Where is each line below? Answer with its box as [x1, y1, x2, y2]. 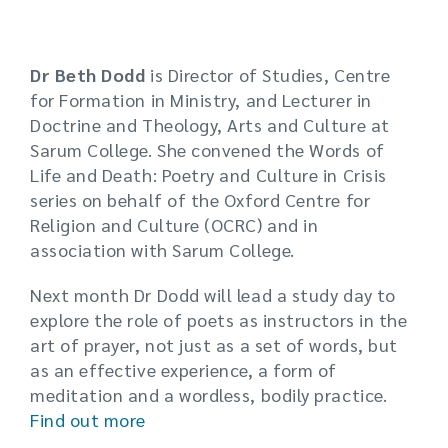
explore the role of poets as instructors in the [30, 308, 408, 331]
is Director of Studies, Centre [145, 63, 391, 86]
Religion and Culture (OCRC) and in [30, 213, 319, 236]
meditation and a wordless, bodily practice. [30, 383, 388, 406]
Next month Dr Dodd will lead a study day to [30, 283, 396, 306]
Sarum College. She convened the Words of [30, 138, 385, 161]
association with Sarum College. [30, 238, 295, 261]
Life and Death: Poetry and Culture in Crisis [30, 163, 387, 186]
